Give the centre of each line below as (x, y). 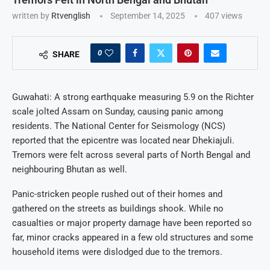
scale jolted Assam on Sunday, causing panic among (118, 112)
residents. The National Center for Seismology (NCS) (119, 126)
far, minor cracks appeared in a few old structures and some (133, 238)
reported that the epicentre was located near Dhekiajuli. (123, 141)
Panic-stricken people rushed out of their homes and (117, 194)
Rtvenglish (71, 16)
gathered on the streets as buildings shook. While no (118, 209)
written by (32, 16)
